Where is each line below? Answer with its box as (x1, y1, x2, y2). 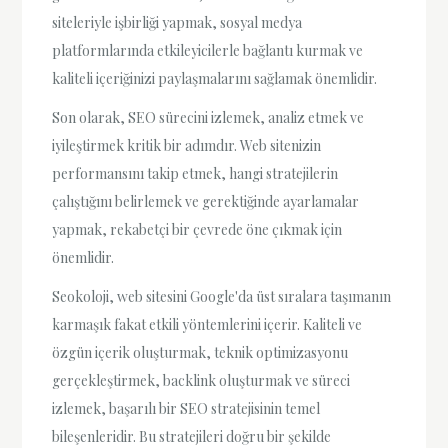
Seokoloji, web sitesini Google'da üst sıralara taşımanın (52, 287, 392, 307)
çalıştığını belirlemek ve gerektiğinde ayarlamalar (52, 192, 360, 212)
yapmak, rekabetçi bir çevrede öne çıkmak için (52, 220, 343, 240)
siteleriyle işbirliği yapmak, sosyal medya (52, 12, 303, 32)
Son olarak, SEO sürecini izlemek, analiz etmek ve (52, 108, 365, 128)
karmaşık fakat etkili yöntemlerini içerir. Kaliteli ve (52, 315, 363, 335)
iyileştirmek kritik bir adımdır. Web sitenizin (52, 136, 322, 156)
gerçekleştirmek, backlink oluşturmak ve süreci (52, 371, 351, 391)
